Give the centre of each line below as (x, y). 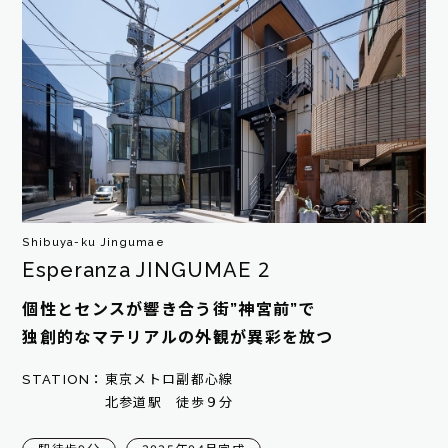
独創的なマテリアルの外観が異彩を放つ (178, 338)
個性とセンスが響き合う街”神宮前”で (169, 310)
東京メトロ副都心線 (169, 379)
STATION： (63, 379)
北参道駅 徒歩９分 (169, 402)
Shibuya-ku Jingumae (94, 243)
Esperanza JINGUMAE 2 (146, 270)
